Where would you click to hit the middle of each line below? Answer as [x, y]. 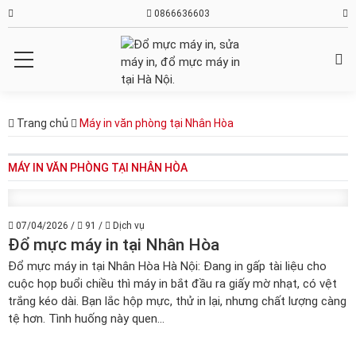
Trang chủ [41, 123]
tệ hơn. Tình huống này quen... [86, 319]
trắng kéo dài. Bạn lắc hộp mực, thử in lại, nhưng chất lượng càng [177, 301]
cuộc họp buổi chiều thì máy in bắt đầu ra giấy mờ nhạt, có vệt [172, 284]
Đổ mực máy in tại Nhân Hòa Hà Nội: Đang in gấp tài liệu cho [167, 266]
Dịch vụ [128, 226]
